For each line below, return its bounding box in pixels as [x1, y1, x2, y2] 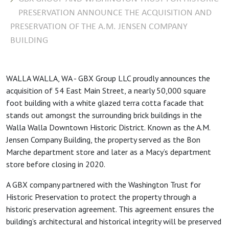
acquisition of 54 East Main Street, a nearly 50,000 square [6, 85, 206, 96]
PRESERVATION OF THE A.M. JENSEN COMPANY [10, 21, 188, 32]
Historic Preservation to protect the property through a [6, 191, 196, 202]
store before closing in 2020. [6, 158, 107, 169]
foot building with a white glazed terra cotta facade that [6, 97, 204, 108]
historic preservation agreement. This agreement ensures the [6, 203, 214, 214]
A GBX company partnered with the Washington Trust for [6, 179, 201, 190]
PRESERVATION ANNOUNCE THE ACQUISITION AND [18, 8, 212, 18]
